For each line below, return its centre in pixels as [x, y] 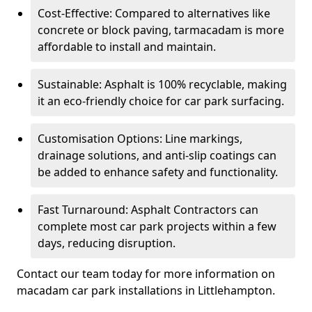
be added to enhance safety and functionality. [158, 172]
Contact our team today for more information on [146, 274]
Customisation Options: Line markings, [140, 139]
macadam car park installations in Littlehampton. [146, 290]
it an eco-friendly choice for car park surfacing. [161, 101]
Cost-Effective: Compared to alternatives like [154, 13]
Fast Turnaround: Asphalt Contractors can [148, 210]
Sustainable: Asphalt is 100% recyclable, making [162, 84]
